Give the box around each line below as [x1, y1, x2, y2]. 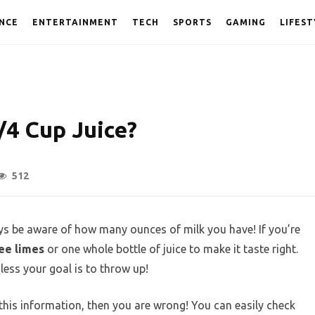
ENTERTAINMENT [32, 18, 118, 27]
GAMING [226, 18, 266, 27]
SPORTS [173, 18, 212, 27]
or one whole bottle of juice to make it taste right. [44, 243, 298, 256]
